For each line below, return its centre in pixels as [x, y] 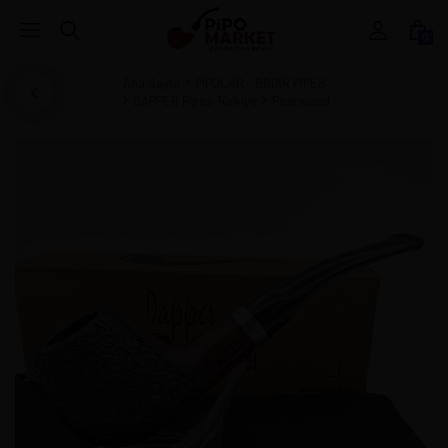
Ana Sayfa [151, 83]
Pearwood [301, 101]
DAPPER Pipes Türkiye [195, 101]
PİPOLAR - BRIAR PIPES [260, 83]
